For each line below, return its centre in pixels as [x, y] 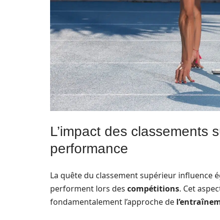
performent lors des [89, 188]
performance [89, 148]
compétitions [153, 188]
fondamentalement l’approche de [113, 202]
